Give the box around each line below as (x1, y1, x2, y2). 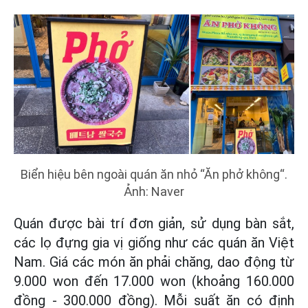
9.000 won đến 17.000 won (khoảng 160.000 (14, 272, 294, 289)
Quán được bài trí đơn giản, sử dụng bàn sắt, (14, 214, 294, 232)
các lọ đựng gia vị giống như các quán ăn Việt (14, 234, 294, 251)
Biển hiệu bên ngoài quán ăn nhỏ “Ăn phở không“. (21, 166, 287, 181)
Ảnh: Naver (124, 184, 184, 199)
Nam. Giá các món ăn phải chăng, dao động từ (14, 253, 294, 270)
